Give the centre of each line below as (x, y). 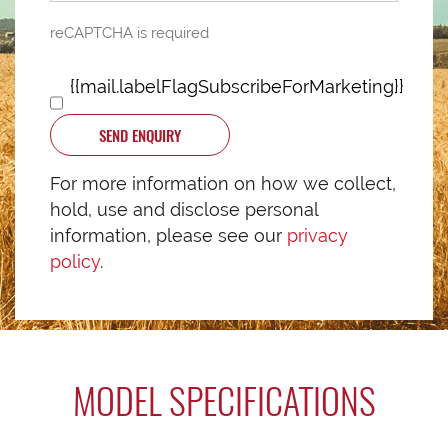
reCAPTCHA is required (129, 33)
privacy (317, 235)
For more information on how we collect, (223, 183)
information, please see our (168, 235)
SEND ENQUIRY (140, 135)
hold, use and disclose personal (184, 209)
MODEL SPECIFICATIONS (224, 399)
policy (75, 261)
